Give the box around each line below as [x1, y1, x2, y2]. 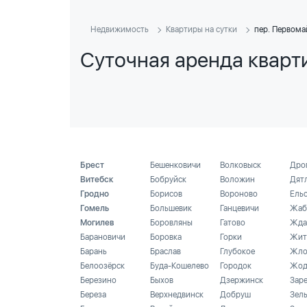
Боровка [150, 232, 182, 242]
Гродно [80, 189, 109, 199]
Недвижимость [90, 25, 149, 34]
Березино [80, 275, 116, 285]
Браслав [150, 247, 181, 256]
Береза [80, 290, 106, 299]
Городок [220, 261, 251, 271]
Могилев [80, 218, 114, 228]
